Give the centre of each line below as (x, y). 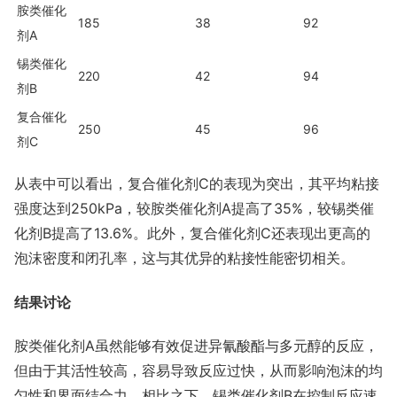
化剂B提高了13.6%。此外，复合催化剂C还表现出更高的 (192, 234)
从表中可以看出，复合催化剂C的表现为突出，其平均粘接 (197, 184)
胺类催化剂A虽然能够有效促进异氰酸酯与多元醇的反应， (196, 345)
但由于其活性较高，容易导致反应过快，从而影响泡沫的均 (198, 370)
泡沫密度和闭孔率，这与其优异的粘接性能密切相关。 (184, 258)
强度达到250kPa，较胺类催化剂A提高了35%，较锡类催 (194, 209)
